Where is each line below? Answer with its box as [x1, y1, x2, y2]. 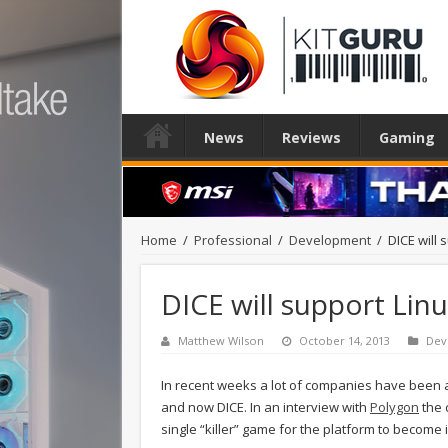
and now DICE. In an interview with [161, 397, 370, 416]
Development [289, 230, 371, 249]
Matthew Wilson [178, 332, 264, 348]
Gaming [379, 128, 435, 147]
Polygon [370, 397, 419, 416]
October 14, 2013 [299, 332, 390, 348]
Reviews [282, 128, 341, 147]
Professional [194, 230, 272, 249]
